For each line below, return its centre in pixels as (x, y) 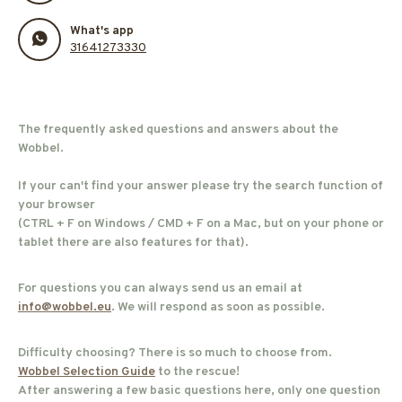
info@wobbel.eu (65, 307)
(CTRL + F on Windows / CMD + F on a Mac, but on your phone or (201, 224)
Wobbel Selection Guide (87, 372)
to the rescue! (197, 372)
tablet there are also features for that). (133, 243)
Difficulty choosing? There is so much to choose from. (175, 353)
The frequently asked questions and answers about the (178, 130)
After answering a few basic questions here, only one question (199, 391)
